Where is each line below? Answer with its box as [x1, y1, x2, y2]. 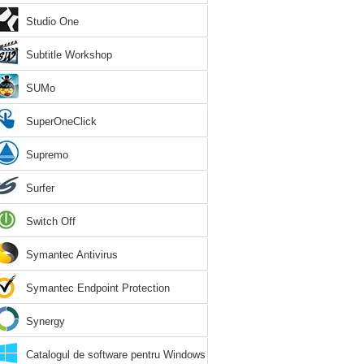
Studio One [26, 15, 79, 28]
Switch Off [26, 215, 76, 227]
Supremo [26, 149, 68, 161]
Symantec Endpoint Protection [26, 282, 170, 294]
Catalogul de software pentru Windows [26, 349, 206, 361]
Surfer [26, 182, 54, 194]
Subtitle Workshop [26, 49, 112, 61]
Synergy [26, 315, 65, 327]
